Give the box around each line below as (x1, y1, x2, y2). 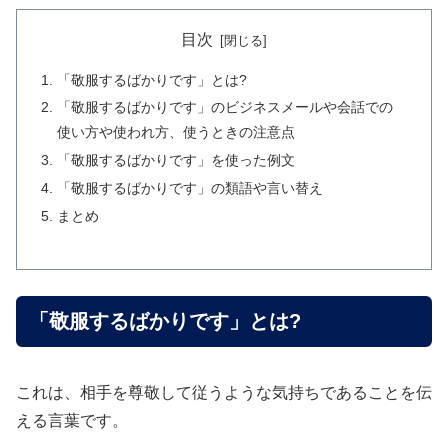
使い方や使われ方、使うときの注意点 (57, 124, 296, 141)
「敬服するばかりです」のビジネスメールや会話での (57, 99, 394, 116)
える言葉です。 (16, 412, 128, 430)
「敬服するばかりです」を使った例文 (57, 152, 296, 169)
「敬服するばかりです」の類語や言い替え (57, 180, 324, 197)
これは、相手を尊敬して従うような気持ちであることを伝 (16, 384, 432, 402)
